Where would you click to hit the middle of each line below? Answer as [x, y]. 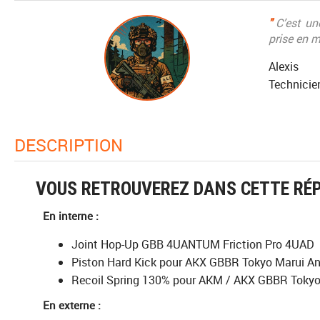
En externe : [72, 305]
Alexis [284, 66]
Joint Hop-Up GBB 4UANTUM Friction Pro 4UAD [193, 244]
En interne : [71, 215]
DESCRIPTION [74, 145]
